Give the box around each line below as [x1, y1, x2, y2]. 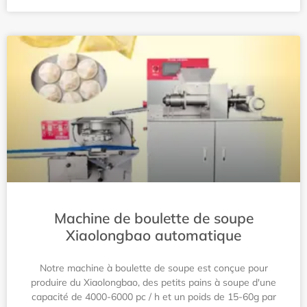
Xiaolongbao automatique [66, 226, 241, 244]
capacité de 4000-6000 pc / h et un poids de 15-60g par [31, 291, 276, 303]
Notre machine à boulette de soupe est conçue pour [39, 262, 268, 274]
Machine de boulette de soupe [53, 209, 254, 227]
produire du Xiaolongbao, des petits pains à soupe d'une [31, 276, 276, 288]
